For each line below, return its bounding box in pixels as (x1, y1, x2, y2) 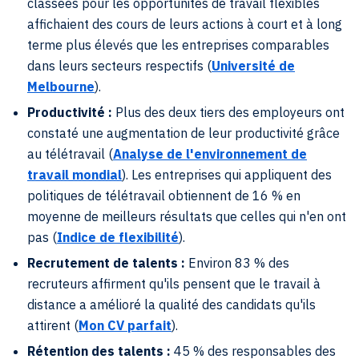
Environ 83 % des (185, 255, 289, 271)
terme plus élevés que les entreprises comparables (27, 37, 329, 53)
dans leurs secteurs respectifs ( (27, 58, 212, 74)
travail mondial (27, 167, 122, 183)
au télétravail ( (27, 146, 113, 162)
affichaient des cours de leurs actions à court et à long (27, 16, 342, 32)
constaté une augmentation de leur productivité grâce (27, 125, 340, 141)
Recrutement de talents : (27, 255, 185, 271)
